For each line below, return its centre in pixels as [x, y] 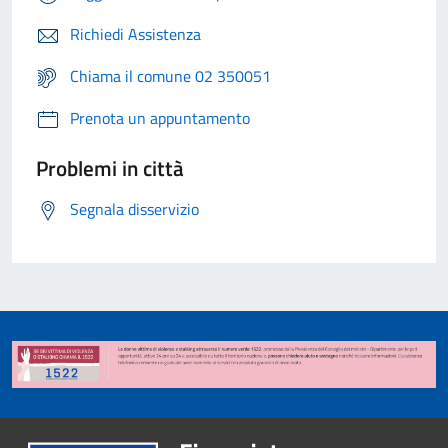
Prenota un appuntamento [160, 118]
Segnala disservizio [134, 209]
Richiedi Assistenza [135, 34]
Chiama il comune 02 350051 [170, 76]
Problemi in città [110, 168]
